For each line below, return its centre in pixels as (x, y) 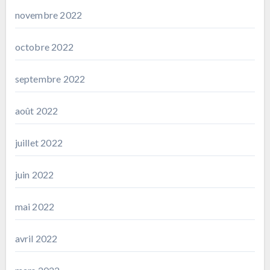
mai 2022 (35, 206)
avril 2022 (36, 238)
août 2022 (36, 110)
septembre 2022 (50, 78)
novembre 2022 (49, 14)
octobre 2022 (44, 46)
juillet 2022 (39, 142)
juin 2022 (34, 174)
